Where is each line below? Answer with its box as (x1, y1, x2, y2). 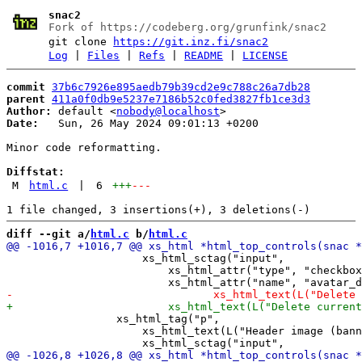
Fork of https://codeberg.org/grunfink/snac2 (48, 21, 327, 33)
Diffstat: (6, 165, 65, 178)
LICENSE (242, 49, 288, 61)
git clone (48, 36, 114, 48)
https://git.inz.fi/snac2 (113, 36, 269, 48)
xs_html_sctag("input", (6, 251, 284, 264)
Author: (6, 104, 52, 117)
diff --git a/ (6, 227, 90, 240)
